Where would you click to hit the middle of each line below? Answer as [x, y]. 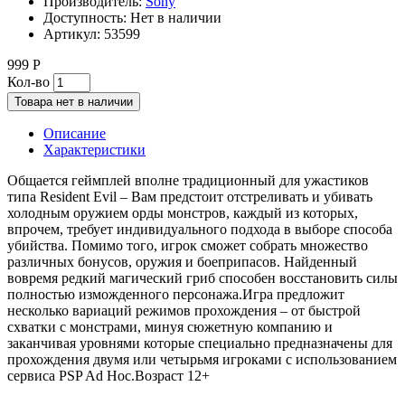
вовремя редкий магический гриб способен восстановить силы [202, 278]
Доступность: [87, 17]
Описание [75, 133]
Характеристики [94, 149]
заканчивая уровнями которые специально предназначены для [200, 343]
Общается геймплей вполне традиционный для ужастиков [188, 180]
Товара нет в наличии [74, 101]
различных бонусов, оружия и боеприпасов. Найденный [182, 261]
